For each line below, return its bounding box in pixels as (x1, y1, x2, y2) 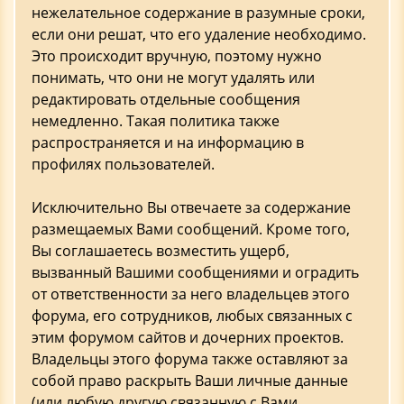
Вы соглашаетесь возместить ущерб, (32, 241, 289, 261)
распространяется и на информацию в (32, 133, 304, 152)
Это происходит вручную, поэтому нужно (32, 46, 322, 66)
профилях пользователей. (32, 154, 215, 174)
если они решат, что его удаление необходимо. (32, 24, 366, 44)
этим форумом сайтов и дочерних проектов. (32, 327, 344, 347)
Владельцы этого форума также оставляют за (32, 349, 348, 369)
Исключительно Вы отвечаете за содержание (32, 197, 351, 217)
